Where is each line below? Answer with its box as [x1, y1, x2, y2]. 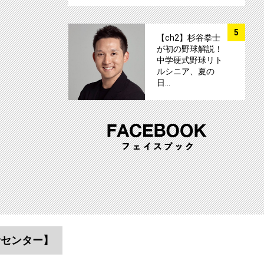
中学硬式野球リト [157, 55, 223, 65]
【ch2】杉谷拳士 [157, 33, 220, 42]
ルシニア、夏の [157, 67, 214, 76]
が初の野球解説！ [157, 44, 223, 54]
